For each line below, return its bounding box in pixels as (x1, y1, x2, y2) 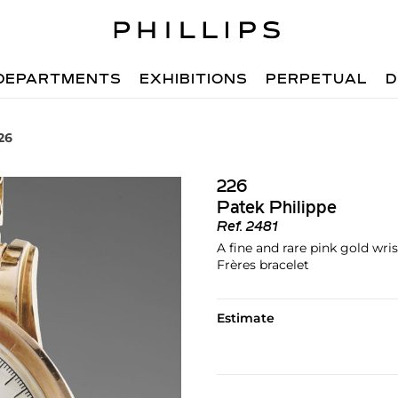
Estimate (216, 310, 275, 326)
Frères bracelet (216, 257, 309, 273)
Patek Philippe (216, 200, 337, 218)
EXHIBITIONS (139, 73, 249, 87)
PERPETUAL (266, 73, 369, 87)
